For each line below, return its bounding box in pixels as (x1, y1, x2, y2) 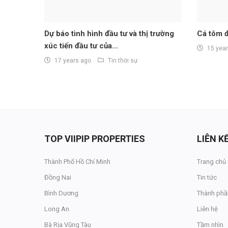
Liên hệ (197, 205, 218, 213)
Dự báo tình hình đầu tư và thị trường (44, 29, 174, 39)
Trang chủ (197, 158, 226, 166)
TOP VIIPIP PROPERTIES (44, 133, 145, 145)
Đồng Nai (44, 174, 71, 182)
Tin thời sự (108, 57, 137, 65)
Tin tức (197, 174, 217, 182)
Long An (44, 205, 69, 213)
